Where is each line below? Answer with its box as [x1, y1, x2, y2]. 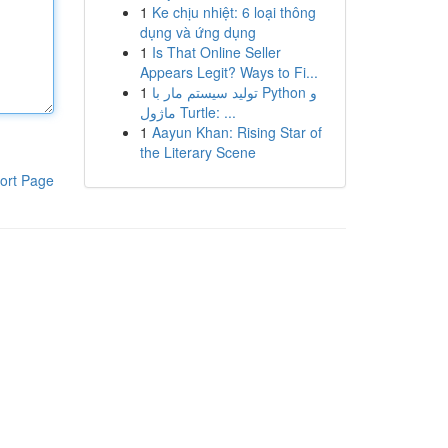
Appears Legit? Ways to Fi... [139, 62, 318, 82]
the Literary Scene [139, 142, 256, 162]
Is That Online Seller [151, 42, 281, 62]
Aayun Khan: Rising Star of [151, 122, 322, 142]
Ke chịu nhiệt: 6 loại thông [151, 2, 316, 22]
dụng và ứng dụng [139, 22, 256, 42]
